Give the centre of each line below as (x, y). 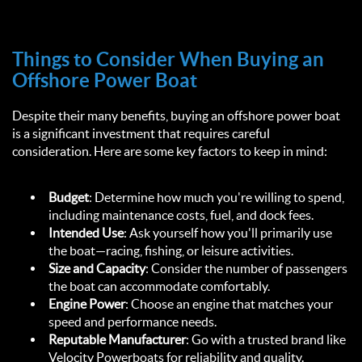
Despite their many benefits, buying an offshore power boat (176, 116)
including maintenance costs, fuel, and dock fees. (183, 215)
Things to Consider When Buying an (168, 59)
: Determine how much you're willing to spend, (217, 198)
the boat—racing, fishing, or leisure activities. (173, 251)
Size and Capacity (97, 269)
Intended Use (86, 233)
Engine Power (87, 304)
